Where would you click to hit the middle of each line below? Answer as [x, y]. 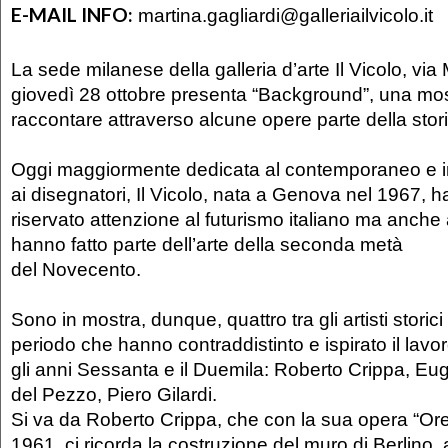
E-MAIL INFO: [72, 14]
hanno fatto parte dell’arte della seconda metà [207, 244]
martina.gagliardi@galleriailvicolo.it [285, 14]
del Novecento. [78, 269]
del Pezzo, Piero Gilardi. [114, 394]
